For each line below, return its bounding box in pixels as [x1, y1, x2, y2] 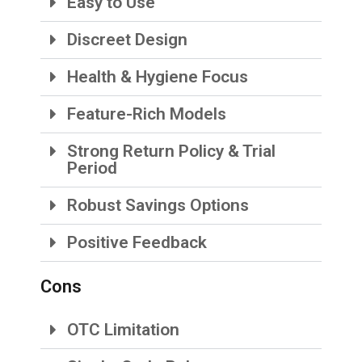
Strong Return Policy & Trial [67, 141, 276, 162]
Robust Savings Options [67, 196, 250, 216]
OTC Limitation [67, 320, 180, 340]
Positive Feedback [67, 233, 208, 253]
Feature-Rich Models [67, 104, 227, 124]
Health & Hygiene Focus [67, 67, 249, 87]
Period [67, 158, 118, 179]
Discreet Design [67, 30, 188, 50]
